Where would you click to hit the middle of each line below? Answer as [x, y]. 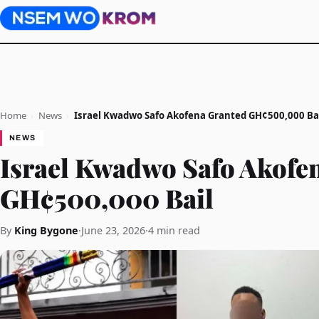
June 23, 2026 [113, 230]
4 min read [174, 230]
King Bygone [46, 230]
